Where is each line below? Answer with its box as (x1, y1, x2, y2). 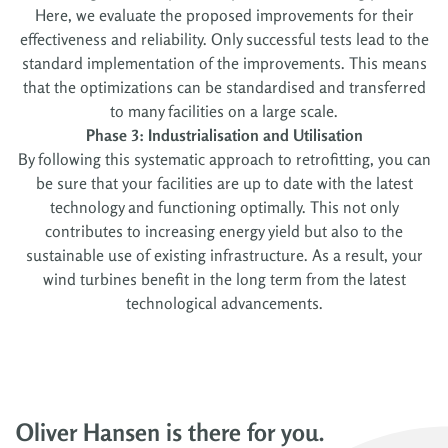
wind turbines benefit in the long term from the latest (42, 268, 406, 289)
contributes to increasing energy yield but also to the (45, 220, 403, 241)
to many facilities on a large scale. (110, 100, 338, 121)
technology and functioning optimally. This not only (49, 196, 399, 217)
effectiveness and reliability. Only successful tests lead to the (19, 28, 429, 49)
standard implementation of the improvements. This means (21, 52, 427, 73)
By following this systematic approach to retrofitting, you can (17, 148, 431, 169)
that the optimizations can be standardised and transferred (22, 76, 426, 97)
